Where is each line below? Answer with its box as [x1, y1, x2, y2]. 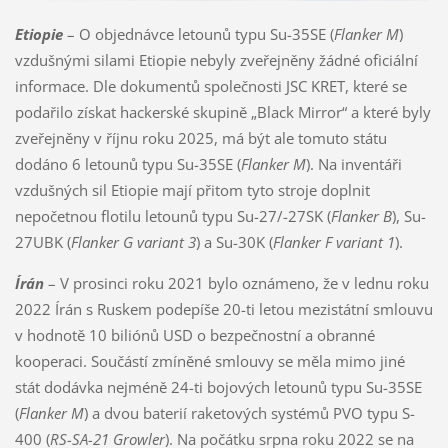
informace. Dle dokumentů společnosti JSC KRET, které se [14, 75, 407, 96]
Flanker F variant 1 [272, 231, 395, 252]
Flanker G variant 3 [70, 231, 196, 252]
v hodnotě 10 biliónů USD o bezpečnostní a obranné [14, 324, 375, 345]
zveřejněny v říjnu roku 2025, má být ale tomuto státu [14, 127, 387, 148]
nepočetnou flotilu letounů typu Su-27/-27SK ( [14, 205, 331, 226]
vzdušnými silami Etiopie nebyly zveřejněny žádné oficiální [14, 49, 418, 70]
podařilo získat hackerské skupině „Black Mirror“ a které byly [14, 101, 431, 122]
